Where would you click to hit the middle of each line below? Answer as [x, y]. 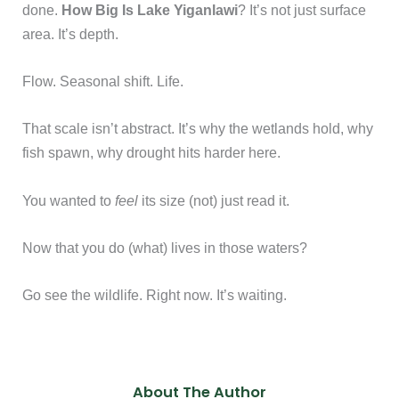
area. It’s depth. [71, 33]
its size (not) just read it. [214, 200]
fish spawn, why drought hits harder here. [152, 153]
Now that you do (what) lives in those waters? [165, 247]
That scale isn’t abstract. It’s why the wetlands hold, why [198, 129]
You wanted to [69, 200]
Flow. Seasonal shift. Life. [103, 81]
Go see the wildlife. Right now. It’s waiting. [155, 295]
